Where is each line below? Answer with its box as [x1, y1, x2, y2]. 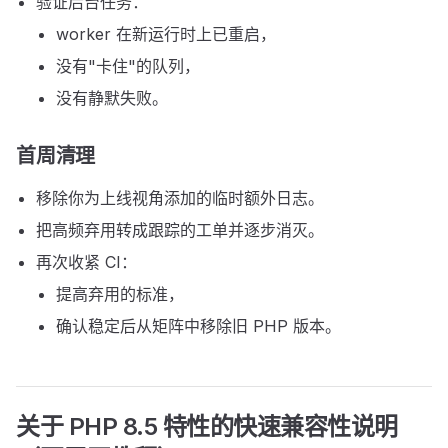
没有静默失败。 [56, 88, 168, 108]
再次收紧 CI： [36, 252, 137, 272]
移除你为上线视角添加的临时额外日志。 [36, 188, 324, 208]
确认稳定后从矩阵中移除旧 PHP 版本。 [56, 316, 341, 336]
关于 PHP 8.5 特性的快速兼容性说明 [16, 412, 398, 441]
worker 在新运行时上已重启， [56, 24, 276, 44]
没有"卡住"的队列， [56, 56, 200, 76]
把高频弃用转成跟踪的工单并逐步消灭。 [36, 220, 324, 240]
